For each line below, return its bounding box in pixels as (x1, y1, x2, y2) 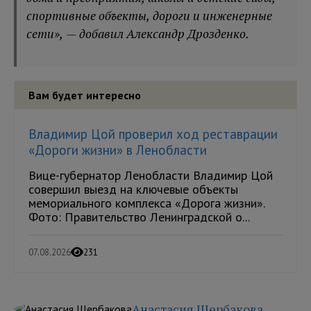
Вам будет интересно (28, 88, 141, 103)
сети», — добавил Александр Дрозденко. (26, 26, 250, 42)
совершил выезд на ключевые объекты (28, 181, 238, 198)
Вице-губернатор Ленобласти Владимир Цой (28, 167, 273, 184)
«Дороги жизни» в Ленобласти (28, 142, 207, 159)
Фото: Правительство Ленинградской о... (28, 209, 250, 226)
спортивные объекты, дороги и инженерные (26, 8, 273, 24)
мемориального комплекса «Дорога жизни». (28, 195, 265, 212)
